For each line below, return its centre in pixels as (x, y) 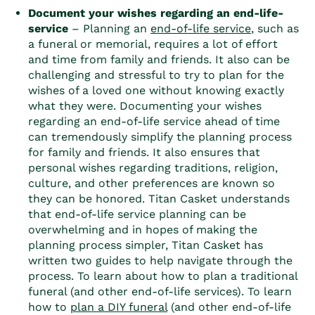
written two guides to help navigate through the (160, 261)
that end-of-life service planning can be (137, 214)
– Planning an (109, 29)
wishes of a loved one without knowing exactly (156, 91)
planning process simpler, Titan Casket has (146, 245)
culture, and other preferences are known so (152, 184)
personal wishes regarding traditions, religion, (153, 168)
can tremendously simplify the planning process (160, 137)
